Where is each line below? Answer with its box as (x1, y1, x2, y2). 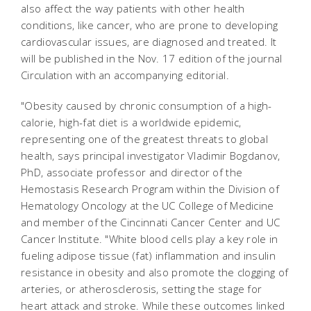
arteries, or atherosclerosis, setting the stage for (21, 282, 262, 296)
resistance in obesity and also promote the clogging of (21, 265, 289, 279)
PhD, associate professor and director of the (21, 165, 243, 179)
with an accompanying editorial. (72, 68, 233, 82)
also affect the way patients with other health (21, 1, 245, 15)
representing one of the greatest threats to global (21, 132, 268, 146)
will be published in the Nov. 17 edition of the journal (21, 51, 283, 65)
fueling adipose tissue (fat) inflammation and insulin (21, 249, 276, 262)
